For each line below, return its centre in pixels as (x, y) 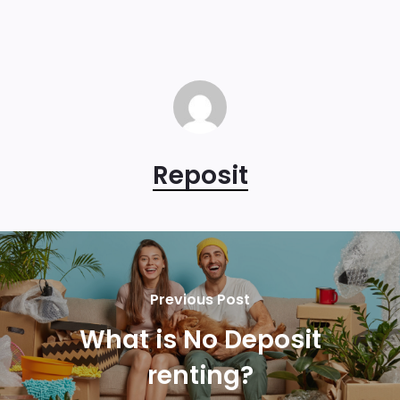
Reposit (200, 175)
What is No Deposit (200, 339)
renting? (200, 375)
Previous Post (200, 299)
